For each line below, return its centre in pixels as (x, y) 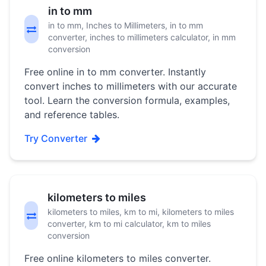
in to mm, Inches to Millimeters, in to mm (125, 25)
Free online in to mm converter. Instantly (115, 72)
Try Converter (56, 138)
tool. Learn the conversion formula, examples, (127, 100)
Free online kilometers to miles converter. (118, 258)
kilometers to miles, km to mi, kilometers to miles (141, 212)
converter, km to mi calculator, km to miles (129, 224)
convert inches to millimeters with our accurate (131, 86)
